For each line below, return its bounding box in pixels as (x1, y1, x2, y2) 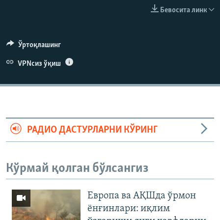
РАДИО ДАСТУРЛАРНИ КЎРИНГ (27, 125, 158, 135)
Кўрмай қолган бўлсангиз (6, 162, 148, 175)
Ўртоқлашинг (18, 41, 61, 49)
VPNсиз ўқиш (17, 59, 61, 68)
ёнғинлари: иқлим (87, 204, 170, 214)
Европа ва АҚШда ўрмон (87, 191, 196, 201)
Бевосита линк (160, 6, 207, 14)
